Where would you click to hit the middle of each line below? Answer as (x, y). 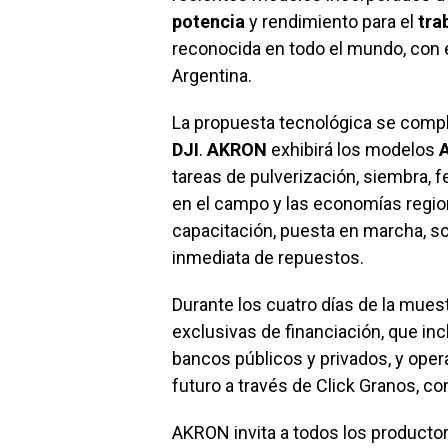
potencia (208, 22)
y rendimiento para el (331, 22)
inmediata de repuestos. (268, 258)
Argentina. (212, 76)
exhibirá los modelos (355, 150)
